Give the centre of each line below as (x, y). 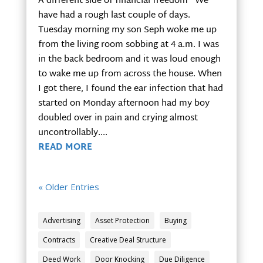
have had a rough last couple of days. (114, 16)
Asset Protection (122, 221)
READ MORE (65, 148)
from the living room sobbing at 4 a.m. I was (128, 45)
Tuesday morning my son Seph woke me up (127, 31)
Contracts (59, 240)
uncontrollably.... (73, 133)
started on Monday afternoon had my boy (124, 104)
